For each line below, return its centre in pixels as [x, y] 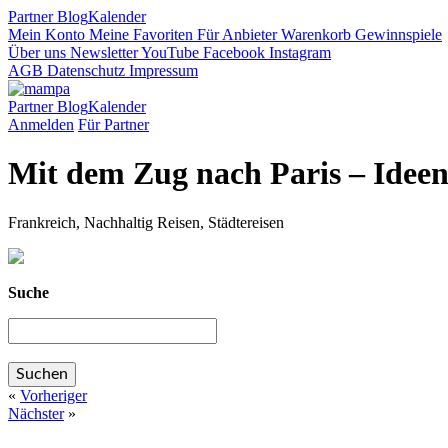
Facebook [232, 52]
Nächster [36, 413]
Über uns [37, 52]
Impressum [161, 70]
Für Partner [113, 124]
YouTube [168, 52]
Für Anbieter [235, 34]
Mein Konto [46, 34]
